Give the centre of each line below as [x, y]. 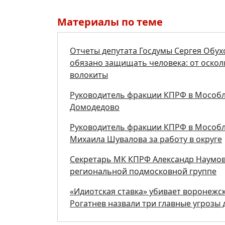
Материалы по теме [110, 22]
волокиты [89, 75]
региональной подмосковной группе [143, 171]
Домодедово [95, 107]
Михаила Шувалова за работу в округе [146, 139]
